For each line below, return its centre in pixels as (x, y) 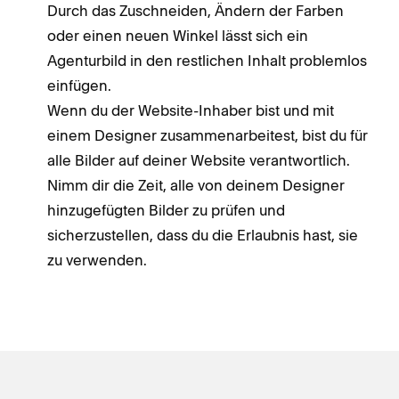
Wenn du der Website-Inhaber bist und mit (191, 110)
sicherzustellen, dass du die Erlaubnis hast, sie (203, 235)
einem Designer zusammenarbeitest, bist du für (208, 135)
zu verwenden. (97, 260)
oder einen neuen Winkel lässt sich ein (178, 35)
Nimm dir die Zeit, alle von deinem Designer (196, 185)
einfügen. (79, 85)
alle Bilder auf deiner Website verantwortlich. (199, 160)
